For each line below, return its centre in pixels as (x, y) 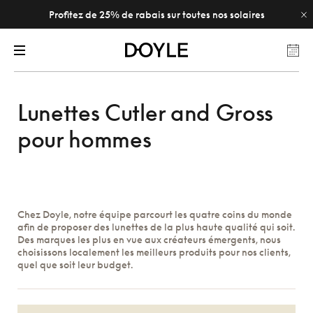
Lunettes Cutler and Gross (145, 112)
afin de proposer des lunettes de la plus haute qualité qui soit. (156, 227)
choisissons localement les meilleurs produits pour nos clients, (154, 252)
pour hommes (85, 139)
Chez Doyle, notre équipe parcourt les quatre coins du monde (155, 214)
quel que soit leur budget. (75, 264)
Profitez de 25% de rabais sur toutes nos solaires (156, 14)
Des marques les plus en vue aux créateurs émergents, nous (149, 239)
